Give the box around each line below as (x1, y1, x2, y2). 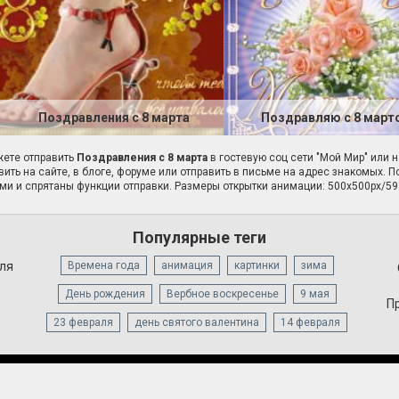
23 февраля (53, 316, 114, 330)
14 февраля (281, 316, 341, 330)
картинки (233, 259, 280, 273)
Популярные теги (132, 228, 266, 248)
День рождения (64, 288, 145, 301)
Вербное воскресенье (166, 288, 279, 301)
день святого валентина (134, 316, 260, 330)
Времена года (67, 259, 140, 273)
